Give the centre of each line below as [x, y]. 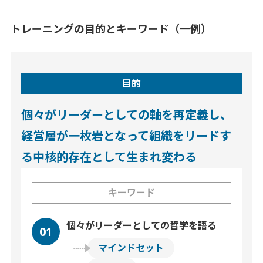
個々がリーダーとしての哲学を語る [142, 225]
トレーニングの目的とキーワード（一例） [111, 29]
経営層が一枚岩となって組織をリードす [126, 136]
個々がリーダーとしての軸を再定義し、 [126, 114]
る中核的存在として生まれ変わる [109, 157]
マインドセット [131, 247]
